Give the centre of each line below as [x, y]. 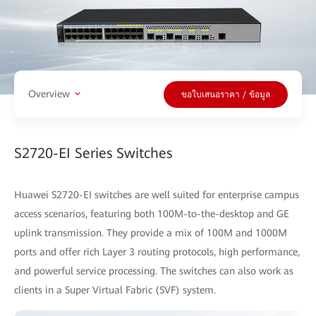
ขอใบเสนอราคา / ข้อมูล [226, 95]
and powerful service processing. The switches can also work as [154, 271]
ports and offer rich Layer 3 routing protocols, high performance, [157, 251]
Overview [49, 94]
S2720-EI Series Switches [93, 153]
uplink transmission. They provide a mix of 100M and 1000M [151, 232]
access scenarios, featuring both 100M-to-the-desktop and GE [152, 213]
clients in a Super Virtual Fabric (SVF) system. [115, 290]
